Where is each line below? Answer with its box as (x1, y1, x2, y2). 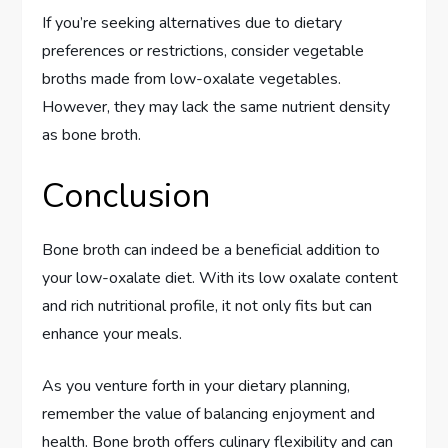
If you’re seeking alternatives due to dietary (42, 12, 343, 35)
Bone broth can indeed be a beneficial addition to (42, 239, 381, 262)
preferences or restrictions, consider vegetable (42, 40, 365, 63)
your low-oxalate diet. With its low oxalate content (42, 267, 399, 290)
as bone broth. (42, 124, 142, 147)
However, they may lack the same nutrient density (42, 96, 391, 119)
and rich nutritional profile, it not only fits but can (42, 295, 373, 318)
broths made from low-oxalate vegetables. (42, 68, 342, 91)
